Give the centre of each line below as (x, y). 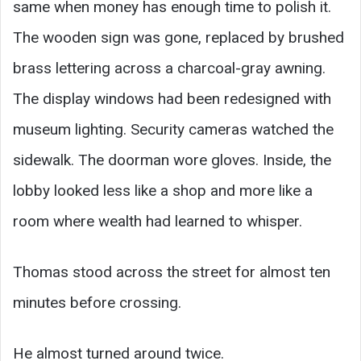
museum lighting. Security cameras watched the (173, 129)
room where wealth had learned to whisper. (158, 221)
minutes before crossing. (97, 302)
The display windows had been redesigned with (172, 98)
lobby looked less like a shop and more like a (163, 190)
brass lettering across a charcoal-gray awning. (169, 68)
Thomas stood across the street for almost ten (172, 272)
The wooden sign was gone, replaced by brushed (178, 37)
